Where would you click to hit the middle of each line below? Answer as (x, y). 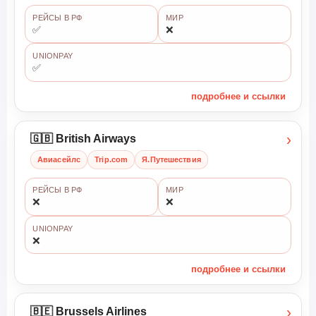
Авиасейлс (59, 160)
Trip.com (111, 160)
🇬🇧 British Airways (83, 138)
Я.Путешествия (171, 160)
